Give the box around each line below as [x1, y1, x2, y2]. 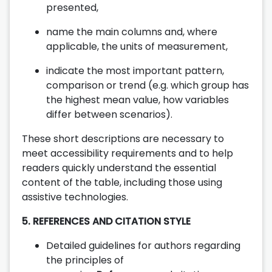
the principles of [46, 253, 124, 267]
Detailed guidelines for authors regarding [46, 238, 240, 253]
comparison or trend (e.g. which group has [46, 78, 249, 92]
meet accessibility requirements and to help [22, 146, 233, 160]
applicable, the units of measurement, [46, 39, 228, 53]
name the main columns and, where [46, 24, 217, 39]
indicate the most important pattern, [46, 63, 224, 78]
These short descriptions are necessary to [22, 131, 224, 146]
